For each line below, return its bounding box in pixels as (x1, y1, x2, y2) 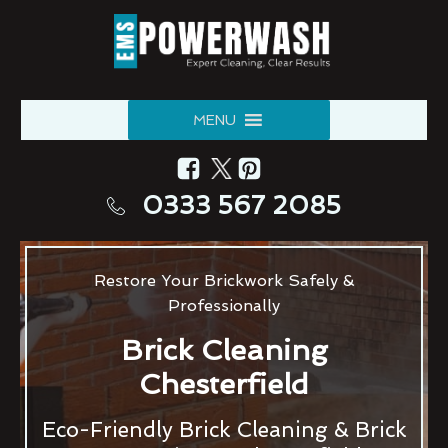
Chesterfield (139, 367, 309, 402)
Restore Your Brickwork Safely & (93, 271, 355, 291)
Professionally (168, 296, 280, 316)
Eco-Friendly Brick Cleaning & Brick (41, 417, 407, 443)
